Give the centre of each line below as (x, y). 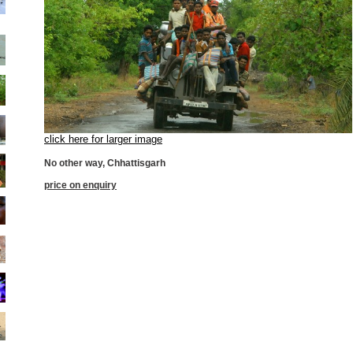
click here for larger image (103, 139)
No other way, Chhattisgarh (105, 163)
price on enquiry (80, 185)
